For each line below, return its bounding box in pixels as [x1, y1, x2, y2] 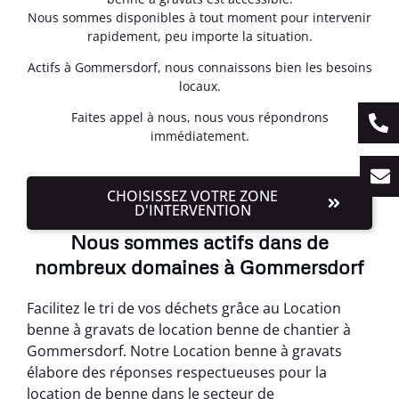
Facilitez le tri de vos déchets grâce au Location [27, 297, 341, 318]
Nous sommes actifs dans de [70, 229, 329, 254]
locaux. [178, 77, 221, 94]
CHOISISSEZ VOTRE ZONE [107, 185, 278, 206]
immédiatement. [150, 127, 249, 145]
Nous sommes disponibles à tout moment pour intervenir [28, 8, 371, 26]
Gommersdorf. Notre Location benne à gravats [27, 340, 342, 361]
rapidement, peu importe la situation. [86, 27, 313, 45]
